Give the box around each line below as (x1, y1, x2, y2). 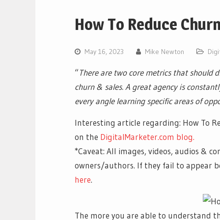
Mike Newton (145, 47, 184, 56)
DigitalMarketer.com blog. (100, 131, 194, 142)
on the (75, 131, 100, 142)
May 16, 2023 (84, 47, 124, 56)
